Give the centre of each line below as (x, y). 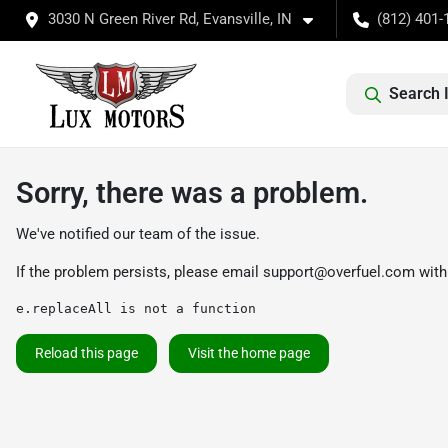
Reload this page (86, 353)
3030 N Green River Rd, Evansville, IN (170, 19)
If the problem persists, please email (139, 272)
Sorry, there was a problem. (192, 193)
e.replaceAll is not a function (136, 308)
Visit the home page (249, 353)
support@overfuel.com (339, 272)
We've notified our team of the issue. (138, 234)
